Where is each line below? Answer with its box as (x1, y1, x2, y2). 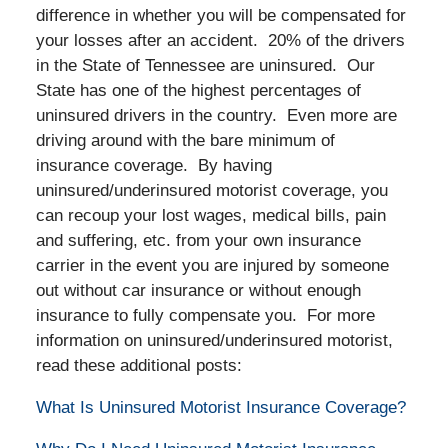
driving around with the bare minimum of (35, 130, 335, 150)
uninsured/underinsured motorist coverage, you (35, 180, 388, 200)
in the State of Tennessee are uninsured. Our (35, 55, 375, 75)
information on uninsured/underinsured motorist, (35, 330, 393, 350)
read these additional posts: (35, 355, 242, 375)
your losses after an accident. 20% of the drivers (35, 30, 405, 50)
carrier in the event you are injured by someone (35, 255, 389, 275)
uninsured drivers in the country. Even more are (35, 105, 397, 125)
